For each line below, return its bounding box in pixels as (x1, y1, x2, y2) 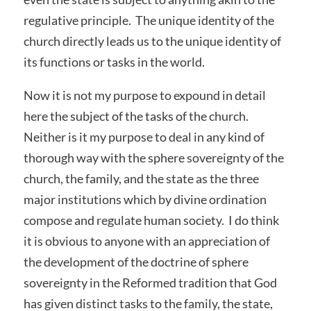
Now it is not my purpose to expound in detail (23, 87, 266, 103)
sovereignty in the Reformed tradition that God (23, 274, 277, 290)
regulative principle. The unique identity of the (23, 12, 274, 28)
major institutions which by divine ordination (23, 191, 267, 207)
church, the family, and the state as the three (23, 170, 259, 186)
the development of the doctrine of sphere (23, 253, 249, 269)
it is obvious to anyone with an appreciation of (23, 233, 270, 249)
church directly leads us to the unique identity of (23, 33, 281, 49)
